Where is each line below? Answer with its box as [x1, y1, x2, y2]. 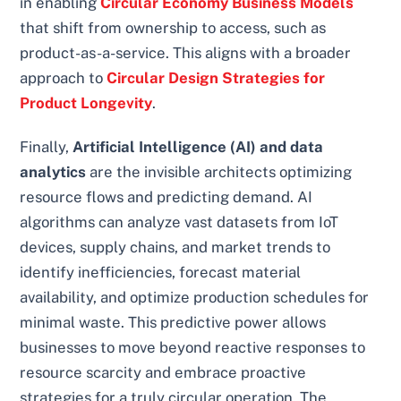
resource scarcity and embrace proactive [20, 363, 307, 382]
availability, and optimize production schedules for [20, 288, 370, 307]
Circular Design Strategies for [107, 68, 326, 87]
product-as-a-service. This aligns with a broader [20, 43, 352, 62]
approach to [20, 68, 107, 87]
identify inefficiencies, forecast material [20, 263, 302, 282]
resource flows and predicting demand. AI [20, 188, 313, 207]
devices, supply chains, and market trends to [20, 238, 331, 257]
